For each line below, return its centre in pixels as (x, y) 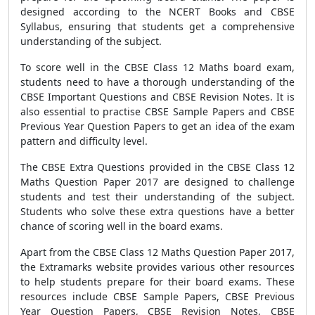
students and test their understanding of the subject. (157, 197)
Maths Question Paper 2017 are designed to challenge (157, 182)
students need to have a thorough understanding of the (157, 82)
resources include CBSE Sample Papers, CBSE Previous (157, 296)
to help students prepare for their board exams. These (157, 282)
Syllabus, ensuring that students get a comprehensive (157, 26)
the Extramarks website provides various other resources (157, 267)
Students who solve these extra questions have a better (157, 211)
